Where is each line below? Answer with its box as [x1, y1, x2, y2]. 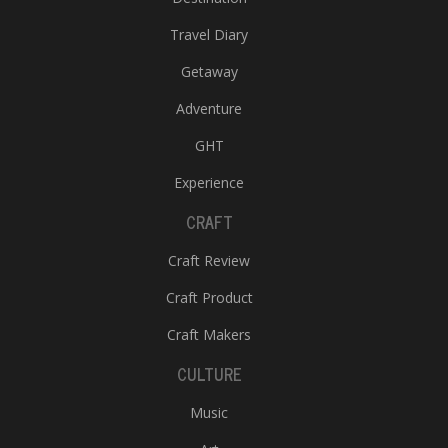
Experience [174, 173, 244, 192]
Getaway [180, 62, 238, 81]
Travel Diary [170, 25, 248, 44]
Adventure [176, 99, 242, 118]
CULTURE [176, 361, 242, 387]
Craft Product [165, 288, 253, 307]
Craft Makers [167, 325, 251, 344]
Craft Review [168, 251, 250, 270]
